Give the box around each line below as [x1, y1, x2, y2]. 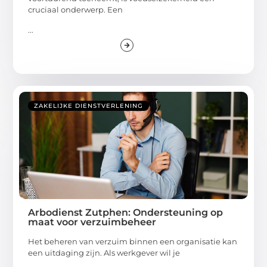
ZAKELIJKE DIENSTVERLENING [34, 101, 144, 110]
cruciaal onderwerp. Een [28, 5, 123, 15]
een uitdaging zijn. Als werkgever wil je [28, 247, 181, 257]
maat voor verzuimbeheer [28, 216, 157, 228]
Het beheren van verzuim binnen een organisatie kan [28, 236, 238, 246]
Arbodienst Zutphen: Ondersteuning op [28, 206, 223, 218]
